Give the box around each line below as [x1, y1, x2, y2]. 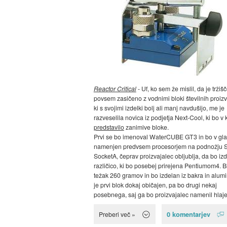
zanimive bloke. [124, 123, 169, 132]
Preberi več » [98, 210, 135, 219]
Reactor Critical [93, 84, 136, 93]
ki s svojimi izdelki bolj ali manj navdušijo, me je [93, 103, 224, 112]
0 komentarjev [167, 209, 211, 219]
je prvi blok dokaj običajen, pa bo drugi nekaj [93, 180, 217, 190]
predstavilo [93, 123, 124, 132]
